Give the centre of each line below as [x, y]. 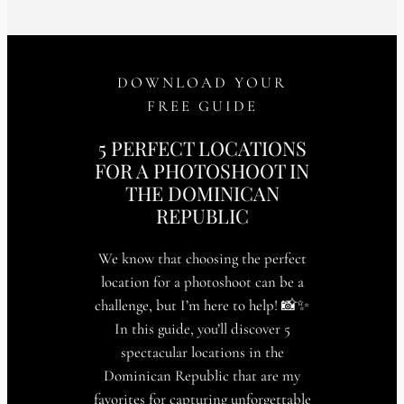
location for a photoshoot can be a [202, 281]
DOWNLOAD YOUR [202, 82]
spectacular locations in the [202, 352]
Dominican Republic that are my [202, 375]
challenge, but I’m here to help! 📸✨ [202, 305]
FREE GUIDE [202, 106]
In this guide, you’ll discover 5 [202, 328]
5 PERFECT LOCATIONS [202, 148]
